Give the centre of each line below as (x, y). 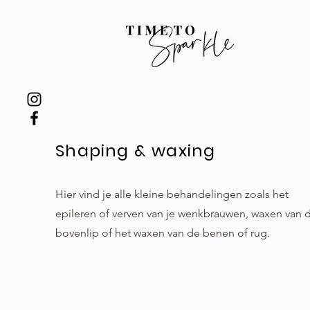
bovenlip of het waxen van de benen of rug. (163, 232)
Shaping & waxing (136, 150)
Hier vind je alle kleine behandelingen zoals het (172, 194)
